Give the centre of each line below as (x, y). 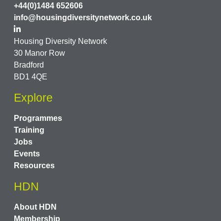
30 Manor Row (39, 53)
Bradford (29, 65)
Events (27, 154)
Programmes (38, 118)
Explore (33, 98)
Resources (34, 166)
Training (29, 130)
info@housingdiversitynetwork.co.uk (83, 18)
